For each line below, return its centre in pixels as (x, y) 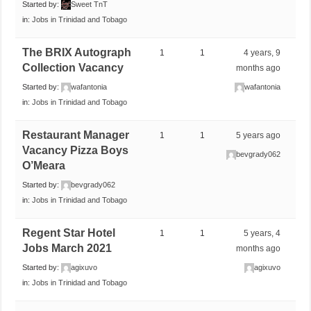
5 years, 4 (262, 233)
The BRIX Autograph (77, 52)
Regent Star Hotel (69, 233)
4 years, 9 (262, 52)
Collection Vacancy (73, 67)
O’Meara (44, 165)
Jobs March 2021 (67, 248)
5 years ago (259, 135)
